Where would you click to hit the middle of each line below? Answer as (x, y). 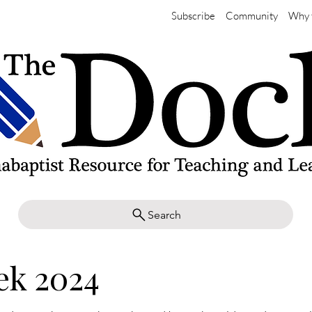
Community (251, 16)
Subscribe (193, 16)
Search (164, 214)
